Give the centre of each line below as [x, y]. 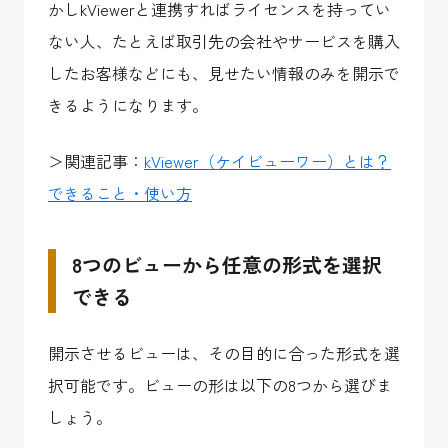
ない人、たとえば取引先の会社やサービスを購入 [224, 40]
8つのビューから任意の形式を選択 [227, 264]
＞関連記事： [96, 160]
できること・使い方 [120, 192]
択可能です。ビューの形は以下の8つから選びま [220, 384]
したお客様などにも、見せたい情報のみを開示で [224, 72]
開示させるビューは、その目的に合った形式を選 [224, 352]
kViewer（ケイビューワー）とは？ [267, 160]
